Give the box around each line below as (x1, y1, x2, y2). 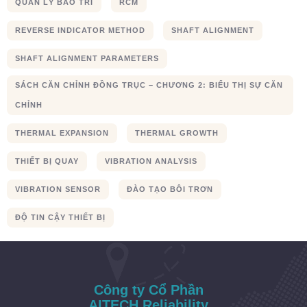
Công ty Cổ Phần (93, 282, 204, 297)
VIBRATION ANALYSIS (104, 157, 197, 165)
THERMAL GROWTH (134, 129, 219, 137)
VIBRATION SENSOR (15, 185, 101, 193)
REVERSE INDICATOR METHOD (15, 26, 145, 34)
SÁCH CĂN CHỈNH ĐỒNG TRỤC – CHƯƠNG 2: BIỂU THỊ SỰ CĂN (15, 81, 283, 89)
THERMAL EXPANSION (15, 129, 109, 137)
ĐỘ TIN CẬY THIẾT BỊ (15, 213, 106, 221)
